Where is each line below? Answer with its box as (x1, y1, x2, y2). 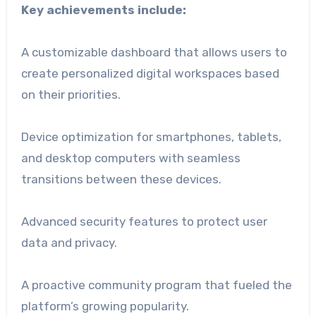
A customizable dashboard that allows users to (20, 44, 287, 59)
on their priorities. (20, 87, 121, 102)
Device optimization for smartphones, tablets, (20, 129, 281, 144)
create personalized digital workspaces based (20, 66, 279, 80)
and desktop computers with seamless (20, 150, 241, 165)
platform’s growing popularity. (20, 298, 189, 313)
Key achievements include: (20, 2, 186, 17)
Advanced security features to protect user (20, 214, 267, 229)
